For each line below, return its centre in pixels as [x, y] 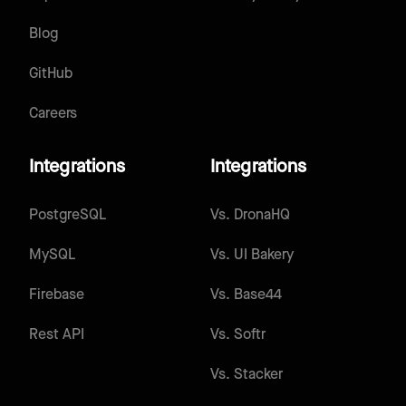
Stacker [258, 375]
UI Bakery [264, 256]
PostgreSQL [68, 216]
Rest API [57, 335]
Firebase [57, 295]
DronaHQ [262, 216]
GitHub [51, 74]
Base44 [258, 295]
